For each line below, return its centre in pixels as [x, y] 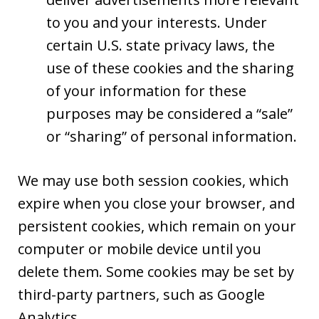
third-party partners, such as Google [141, 294]
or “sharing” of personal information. [172, 136]
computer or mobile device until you [140, 249]
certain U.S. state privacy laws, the [161, 45]
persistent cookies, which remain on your [157, 226]
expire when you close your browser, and [156, 203]
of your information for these [146, 91]
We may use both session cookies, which [153, 181]
